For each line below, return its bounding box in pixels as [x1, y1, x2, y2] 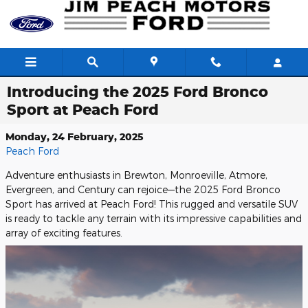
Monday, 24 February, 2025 [5, 131, 144, 142]
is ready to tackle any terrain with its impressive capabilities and [5, 212, 302, 224]
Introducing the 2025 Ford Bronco [7, 82, 268, 100]
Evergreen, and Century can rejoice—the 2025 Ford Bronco [5, 184, 280, 195]
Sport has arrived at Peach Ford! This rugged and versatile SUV [5, 198, 298, 210]
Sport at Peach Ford [7, 100, 159, 118]
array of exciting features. [5, 227, 122, 239]
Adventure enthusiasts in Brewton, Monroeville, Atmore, [5, 169, 267, 181]
